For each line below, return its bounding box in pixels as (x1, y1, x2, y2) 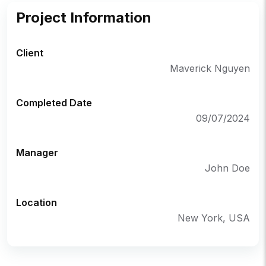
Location (16, 196, 57, 208)
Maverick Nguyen (170, 62, 250, 74)
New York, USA (178, 211, 250, 224)
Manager (16, 146, 58, 159)
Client (16, 46, 43, 59)
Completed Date (16, 96, 92, 109)
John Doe (205, 161, 250, 174)
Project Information (16, 8, 151, 26)
